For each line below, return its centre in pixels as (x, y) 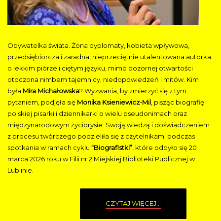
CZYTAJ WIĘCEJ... (133, 203)
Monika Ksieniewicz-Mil (114, 102)
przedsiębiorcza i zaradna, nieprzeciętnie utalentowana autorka (109, 57)
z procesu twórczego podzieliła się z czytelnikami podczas (101, 136)
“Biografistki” (112, 148)
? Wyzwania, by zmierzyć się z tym (133, 91)
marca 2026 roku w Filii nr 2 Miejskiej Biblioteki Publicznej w (101, 159)
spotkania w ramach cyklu (49, 148)
